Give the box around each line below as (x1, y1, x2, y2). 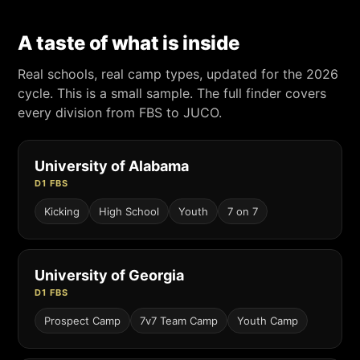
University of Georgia (35, 267, 184, 284)
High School (99, 205, 159, 218)
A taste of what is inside (18, 31, 239, 55)
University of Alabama (35, 157, 189, 174)
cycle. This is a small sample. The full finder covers (18, 85, 326, 101)
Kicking (44, 205, 80, 218)
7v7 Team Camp (140, 314, 218, 327)
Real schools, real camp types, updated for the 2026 (18, 66, 338, 82)
